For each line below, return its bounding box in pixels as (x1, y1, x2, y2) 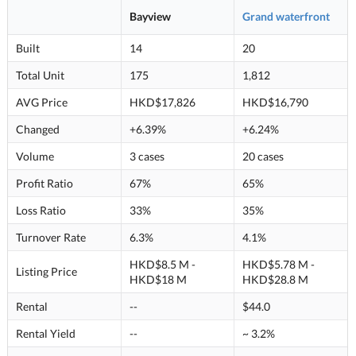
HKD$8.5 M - (129, 257, 195, 271)
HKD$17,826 (129, 95, 195, 109)
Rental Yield (15, 326, 75, 340)
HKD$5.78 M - (242, 257, 315, 271)
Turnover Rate (15, 230, 86, 244)
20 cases (242, 149, 284, 163)
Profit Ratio (15, 176, 73, 190)
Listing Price (15, 264, 77, 278)
